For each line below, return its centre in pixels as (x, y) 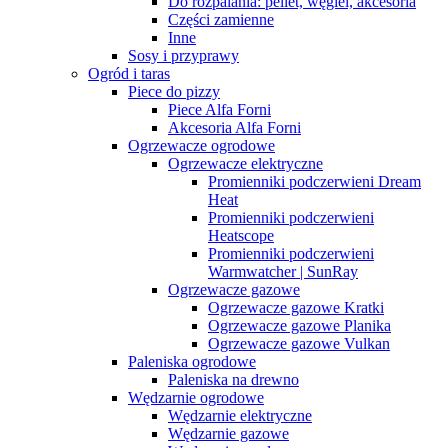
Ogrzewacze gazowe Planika (299, 326)
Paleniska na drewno (233, 380)
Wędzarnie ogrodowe (196, 398)
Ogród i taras (129, 74)
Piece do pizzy (174, 92)
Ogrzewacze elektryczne (245, 164)
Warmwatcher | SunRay (283, 272)
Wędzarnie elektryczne (240, 416)
